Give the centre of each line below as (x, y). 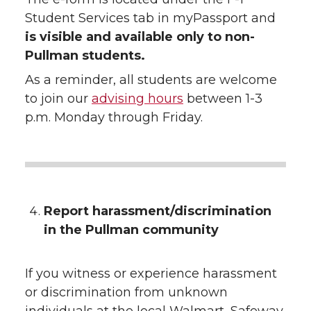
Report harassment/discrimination (158, 211)
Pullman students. (85, 56)
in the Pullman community (131, 230)
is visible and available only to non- (140, 37)
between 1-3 (223, 99)
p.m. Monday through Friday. (114, 118)
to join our (58, 99)
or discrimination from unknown (126, 293)
